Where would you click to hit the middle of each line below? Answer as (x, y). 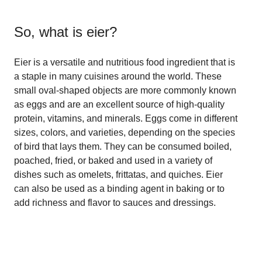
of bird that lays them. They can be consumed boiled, (123, 146)
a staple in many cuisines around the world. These (118, 76)
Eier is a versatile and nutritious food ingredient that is (125, 62)
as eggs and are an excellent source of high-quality (119, 104)
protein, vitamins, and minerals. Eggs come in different (126, 118)
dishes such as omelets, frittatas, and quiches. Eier (118, 174)
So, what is (50, 32)
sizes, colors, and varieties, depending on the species (125, 132)
